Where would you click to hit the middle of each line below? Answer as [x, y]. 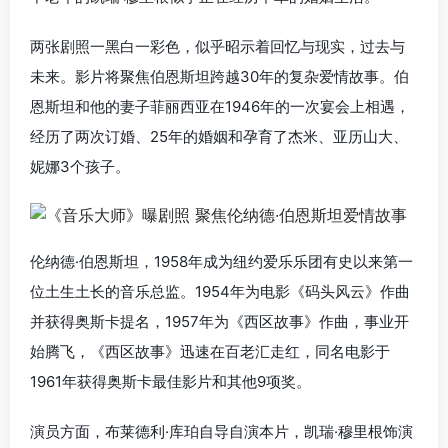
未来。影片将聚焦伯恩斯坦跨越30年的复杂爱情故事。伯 [219, 76]
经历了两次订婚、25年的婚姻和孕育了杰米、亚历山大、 [219, 136]
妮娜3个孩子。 [80, 166]
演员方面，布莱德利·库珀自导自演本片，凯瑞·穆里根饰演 [221, 432]
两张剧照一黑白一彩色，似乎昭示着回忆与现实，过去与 [217, 46]
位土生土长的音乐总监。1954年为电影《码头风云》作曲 [220, 292]
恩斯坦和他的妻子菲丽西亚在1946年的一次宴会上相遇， [220, 106]
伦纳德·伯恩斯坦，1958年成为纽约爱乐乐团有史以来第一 [221, 262]
